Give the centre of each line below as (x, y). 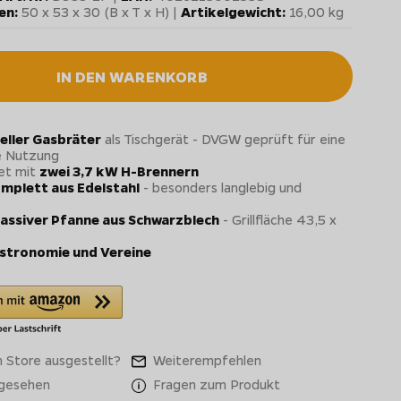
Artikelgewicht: (234, 12)
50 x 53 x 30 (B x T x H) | (100, 12)
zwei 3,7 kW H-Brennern (119, 171)
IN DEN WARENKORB (132, 77)
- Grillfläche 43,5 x (277, 220)
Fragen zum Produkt (215, 384)
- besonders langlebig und (220, 188)
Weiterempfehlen (206, 359)
